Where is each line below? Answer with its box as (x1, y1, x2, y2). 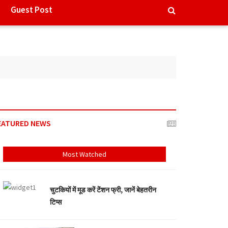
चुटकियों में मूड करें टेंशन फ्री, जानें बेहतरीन (50, 185, 156, 194)
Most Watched (63, 150, 106, 159)
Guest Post (11, 4, 52, 15)
